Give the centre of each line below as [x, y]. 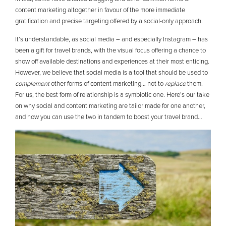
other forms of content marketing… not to [107, 84]
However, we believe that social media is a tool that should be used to [111, 73]
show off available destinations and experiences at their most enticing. [112, 62]
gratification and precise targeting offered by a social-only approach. [109, 21]
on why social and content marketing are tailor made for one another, [110, 106]
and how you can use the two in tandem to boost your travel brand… [109, 117]
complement [32, 84]
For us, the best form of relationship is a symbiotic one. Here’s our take [112, 95]
